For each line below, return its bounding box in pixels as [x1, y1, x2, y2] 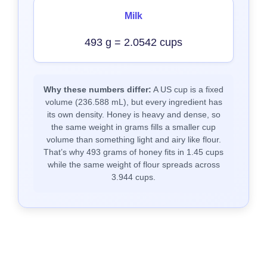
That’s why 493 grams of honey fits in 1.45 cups [44, 147, 223, 157]
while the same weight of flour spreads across [47, 160, 220, 169]
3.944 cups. [111, 172, 156, 182]
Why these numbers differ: [44, 85, 151, 94]
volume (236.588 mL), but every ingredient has [45, 97, 222, 107]
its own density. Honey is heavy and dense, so [46, 110, 221, 119]
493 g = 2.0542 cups [85, 36, 182, 48]
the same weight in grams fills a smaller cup [51, 122, 216, 132]
